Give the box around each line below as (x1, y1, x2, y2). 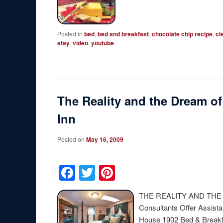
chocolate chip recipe (152, 29, 213, 38)
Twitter (95, 161, 142, 184)
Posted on (57, 135, 87, 144)
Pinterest (115, 161, 179, 184)
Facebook (75, 161, 146, 184)
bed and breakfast (98, 29, 149, 38)
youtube (91, 38, 114, 47)
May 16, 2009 (86, 135, 124, 144)
